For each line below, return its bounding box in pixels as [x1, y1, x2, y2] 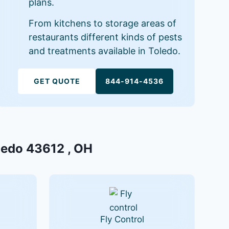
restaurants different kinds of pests [28, 31, 182, 42]
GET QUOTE [33, 76, 80, 85]
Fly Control [100, 214, 144, 224]
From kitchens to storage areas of [28, 17, 176, 29]
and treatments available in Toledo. [28, 45, 180, 56]
